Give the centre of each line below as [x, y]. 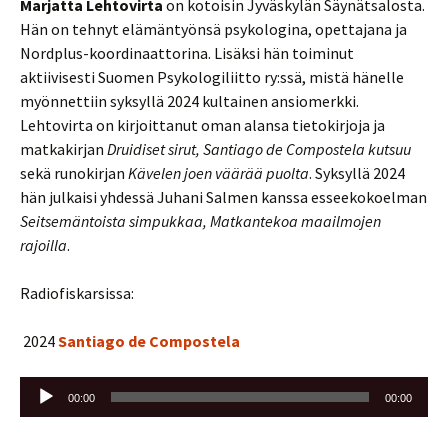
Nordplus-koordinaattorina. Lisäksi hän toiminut [187, 53]
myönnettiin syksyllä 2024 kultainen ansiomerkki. [189, 101]
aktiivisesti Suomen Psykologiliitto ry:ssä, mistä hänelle [212, 77]
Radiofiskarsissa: [77, 293]
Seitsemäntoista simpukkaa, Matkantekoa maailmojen [200, 221]
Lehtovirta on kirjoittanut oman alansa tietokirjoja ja [202, 125]
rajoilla [43, 245]
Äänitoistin [57, 388]
